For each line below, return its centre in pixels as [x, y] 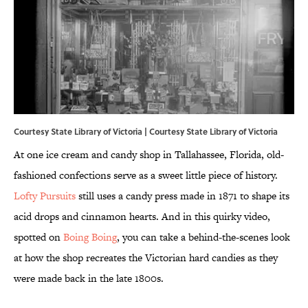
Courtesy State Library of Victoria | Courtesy [100, 132]
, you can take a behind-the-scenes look [203, 237]
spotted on [38, 237]
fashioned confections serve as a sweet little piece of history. [146, 175]
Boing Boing [90, 237]
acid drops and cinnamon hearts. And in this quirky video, [142, 217]
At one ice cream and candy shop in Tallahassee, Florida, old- [149, 155]
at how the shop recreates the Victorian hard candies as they [146, 258]
